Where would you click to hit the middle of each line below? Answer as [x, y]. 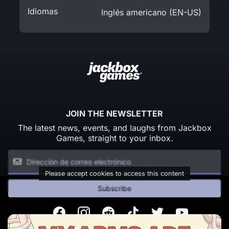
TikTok [127, 211]
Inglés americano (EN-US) [151, 12]
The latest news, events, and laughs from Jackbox [114, 128]
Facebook [60, 211]
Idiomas [43, 11]
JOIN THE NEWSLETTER [114, 113]
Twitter [152, 211]
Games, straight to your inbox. [114, 138]
